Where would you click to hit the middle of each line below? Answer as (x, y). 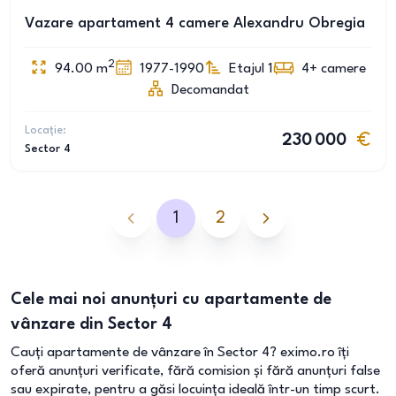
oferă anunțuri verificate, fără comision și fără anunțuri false (195, 371)
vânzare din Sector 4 (91, 324)
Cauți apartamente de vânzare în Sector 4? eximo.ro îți (180, 353)
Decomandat (210, 90)
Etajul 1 (251, 69)
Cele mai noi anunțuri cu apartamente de (171, 300)
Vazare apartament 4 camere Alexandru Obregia (195, 23)
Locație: (46, 130)
